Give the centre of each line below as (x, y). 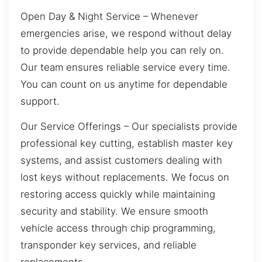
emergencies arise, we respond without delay (126, 33)
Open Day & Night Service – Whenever (109, 16)
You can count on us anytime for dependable (124, 84)
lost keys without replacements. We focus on (125, 177)
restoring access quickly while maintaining (118, 194)
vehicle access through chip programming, (118, 228)
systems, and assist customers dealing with (121, 161)
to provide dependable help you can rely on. (122, 50)
